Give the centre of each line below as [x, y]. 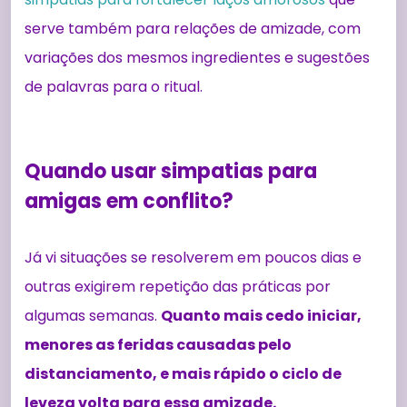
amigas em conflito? [129, 201]
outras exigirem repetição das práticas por [178, 286]
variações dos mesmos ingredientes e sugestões [197, 57]
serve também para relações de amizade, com [193, 28]
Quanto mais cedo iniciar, [261, 315]
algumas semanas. [93, 315]
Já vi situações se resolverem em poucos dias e [193, 257]
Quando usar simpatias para [171, 171]
